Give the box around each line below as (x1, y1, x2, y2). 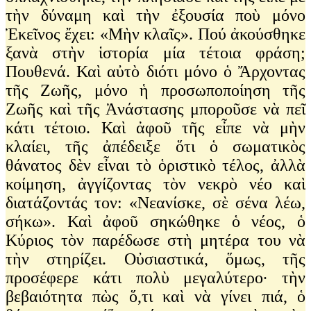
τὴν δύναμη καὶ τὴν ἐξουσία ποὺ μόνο (6, 6, 305, 24)
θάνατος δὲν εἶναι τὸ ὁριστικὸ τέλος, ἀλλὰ (6, 155, 305, 174)
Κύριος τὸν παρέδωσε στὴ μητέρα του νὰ (6, 230, 305, 249)
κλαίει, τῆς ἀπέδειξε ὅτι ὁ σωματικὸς (6, 137, 305, 155)
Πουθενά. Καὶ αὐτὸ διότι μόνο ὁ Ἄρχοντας (6, 62, 305, 81)
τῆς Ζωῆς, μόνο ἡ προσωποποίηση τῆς (6, 81, 305, 99)
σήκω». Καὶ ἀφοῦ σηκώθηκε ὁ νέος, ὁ (6, 212, 305, 230)
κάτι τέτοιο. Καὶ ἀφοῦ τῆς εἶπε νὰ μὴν (6, 118, 305, 137)
